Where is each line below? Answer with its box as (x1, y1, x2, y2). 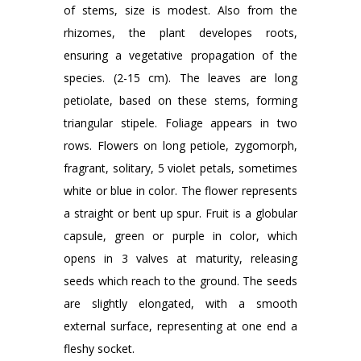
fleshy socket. (64, 341, 135, 357)
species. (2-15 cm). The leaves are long (64, 70, 297, 86)
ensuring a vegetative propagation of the (64, 48, 297, 64)
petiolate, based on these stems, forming (64, 93, 297, 109)
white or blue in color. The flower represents (64, 183, 297, 199)
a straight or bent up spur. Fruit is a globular (64, 205, 297, 222)
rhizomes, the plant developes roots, (64, 25, 297, 41)
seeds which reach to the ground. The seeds (64, 273, 297, 289)
